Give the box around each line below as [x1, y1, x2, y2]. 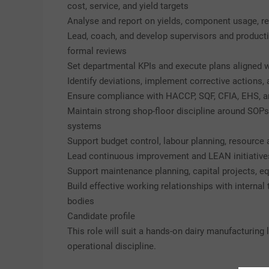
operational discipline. [67, 241, 156, 252]
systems [67, 121, 101, 131]
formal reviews [67, 46, 127, 56]
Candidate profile [67, 211, 135, 222]
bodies [67, 196, 94, 207]
